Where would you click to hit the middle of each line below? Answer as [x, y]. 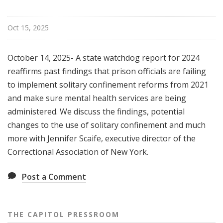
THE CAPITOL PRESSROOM [63, 215]
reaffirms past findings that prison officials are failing [107, 71]
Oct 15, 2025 [28, 28]
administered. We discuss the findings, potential [96, 112]
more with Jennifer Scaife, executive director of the [102, 139]
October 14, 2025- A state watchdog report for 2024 [104, 58]
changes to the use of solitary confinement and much [107, 125]
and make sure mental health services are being [97, 98]
